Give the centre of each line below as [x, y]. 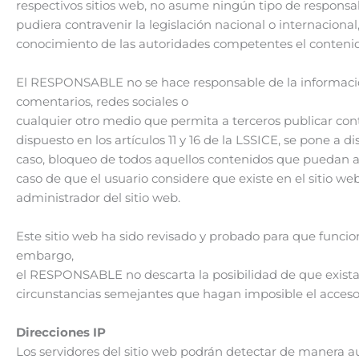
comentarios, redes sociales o [102, 101]
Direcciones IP [61, 332]
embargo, [45, 255]
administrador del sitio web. [98, 197]
